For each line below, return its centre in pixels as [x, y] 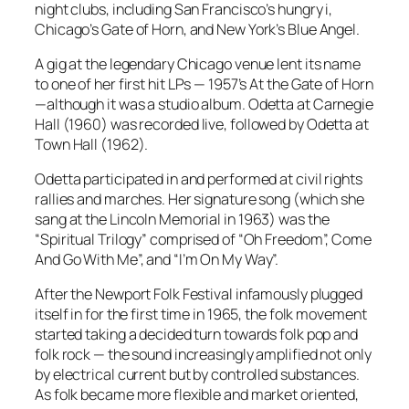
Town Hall [68, 144]
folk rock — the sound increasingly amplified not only [203, 355]
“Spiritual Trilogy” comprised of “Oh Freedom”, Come [203, 240]
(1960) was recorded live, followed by [183, 124]
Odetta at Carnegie [310, 104]
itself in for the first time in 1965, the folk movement [201, 315]
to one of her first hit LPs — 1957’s [142, 84]
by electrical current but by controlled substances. [197, 375]
